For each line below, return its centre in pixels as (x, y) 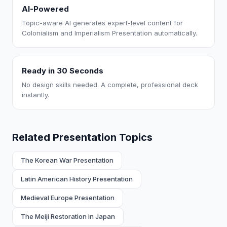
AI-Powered (45, 9)
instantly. (35, 95)
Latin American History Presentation (77, 179)
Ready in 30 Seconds (63, 71)
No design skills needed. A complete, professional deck (110, 85)
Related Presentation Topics (82, 137)
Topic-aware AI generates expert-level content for (102, 23)
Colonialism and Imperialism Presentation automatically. (109, 33)
